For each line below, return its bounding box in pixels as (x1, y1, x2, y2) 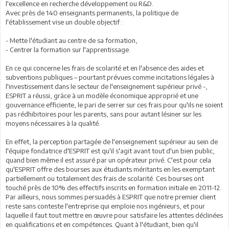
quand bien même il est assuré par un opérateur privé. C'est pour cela (6, 156, 211, 164)
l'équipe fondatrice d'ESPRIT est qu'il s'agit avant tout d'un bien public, (6, 147, 215, 155)
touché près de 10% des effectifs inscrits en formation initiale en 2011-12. (6, 184, 221, 192)
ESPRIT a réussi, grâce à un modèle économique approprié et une (6, 91, 198, 100)
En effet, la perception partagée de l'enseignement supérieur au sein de (6, 138, 218, 146)
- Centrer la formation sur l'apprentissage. (6, 45, 130, 54)
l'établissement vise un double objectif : (6, 18, 123, 26)
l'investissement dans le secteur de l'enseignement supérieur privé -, (6, 82, 208, 90)
